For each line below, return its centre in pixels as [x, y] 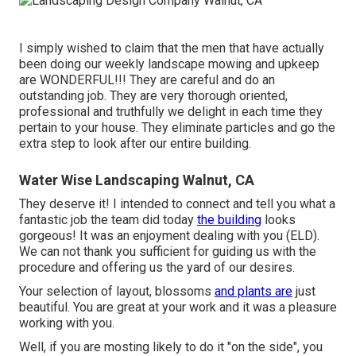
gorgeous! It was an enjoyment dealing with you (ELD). [169, 235]
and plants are [253, 291]
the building [229, 219]
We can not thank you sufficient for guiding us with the [168, 251]
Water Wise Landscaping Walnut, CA [137, 180]
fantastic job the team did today [108, 219]
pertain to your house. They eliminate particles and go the [177, 127]
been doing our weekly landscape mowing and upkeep [169, 64]
